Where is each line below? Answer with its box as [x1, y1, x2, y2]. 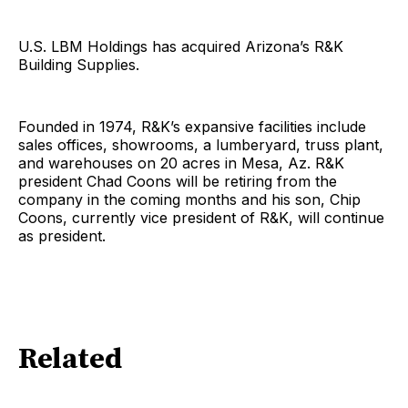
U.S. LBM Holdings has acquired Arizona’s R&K [18, 36, 343, 56]
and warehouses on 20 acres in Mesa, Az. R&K [18, 153, 344, 172]
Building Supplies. [18, 55, 139, 74]
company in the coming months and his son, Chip [18, 189, 361, 209]
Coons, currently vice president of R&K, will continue [18, 208, 384, 227]
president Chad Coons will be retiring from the [18, 171, 337, 190]
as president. [18, 226, 106, 245]
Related [18, 342, 122, 379]
